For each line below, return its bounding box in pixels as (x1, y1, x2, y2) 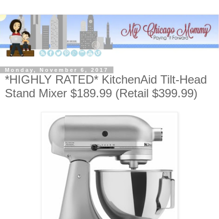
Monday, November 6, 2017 (5, 67, 109, 73)
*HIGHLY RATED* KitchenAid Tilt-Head (5, 73, 207, 87)
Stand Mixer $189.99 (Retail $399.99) (5, 87, 197, 100)
